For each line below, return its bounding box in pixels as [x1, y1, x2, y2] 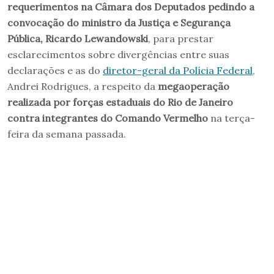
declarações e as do [7, 64, 103, 76]
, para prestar [148, 32, 213, 45]
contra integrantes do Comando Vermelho [7, 111, 208, 124]
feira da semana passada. [7, 127, 126, 140]
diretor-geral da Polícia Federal [103, 64, 253, 76]
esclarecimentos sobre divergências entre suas [7, 48, 229, 61]
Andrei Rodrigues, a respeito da [7, 80, 158, 92]
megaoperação [158, 80, 229, 92]
